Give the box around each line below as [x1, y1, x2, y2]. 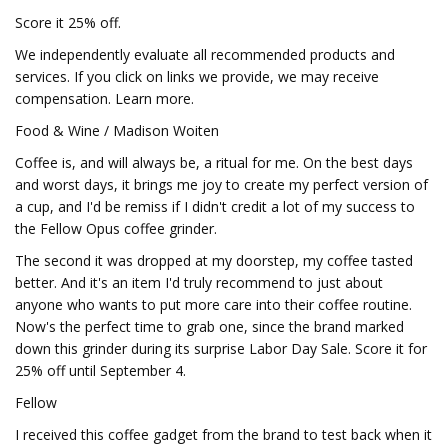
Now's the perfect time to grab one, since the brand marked [15, 317, 404, 336]
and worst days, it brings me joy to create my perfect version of [15, 175, 428, 194]
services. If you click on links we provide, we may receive [15, 67, 379, 86]
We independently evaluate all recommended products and [15, 45, 395, 64]
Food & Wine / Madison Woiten [15, 121, 219, 140]
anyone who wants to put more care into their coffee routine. [15, 295, 412, 314]
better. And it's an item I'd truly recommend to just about [15, 273, 383, 292]
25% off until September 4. [15, 361, 186, 380]
